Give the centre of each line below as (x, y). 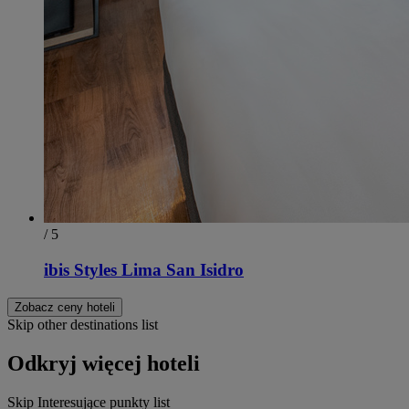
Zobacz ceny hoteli (65, 307)
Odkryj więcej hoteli (104, 363)
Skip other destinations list (83, 324)
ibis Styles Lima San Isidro (144, 270)
